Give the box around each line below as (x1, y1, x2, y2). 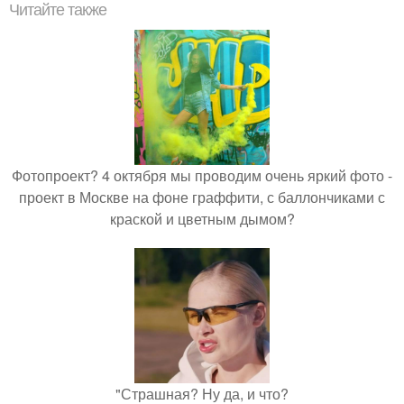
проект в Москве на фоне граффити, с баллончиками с (19, 187, 385, 207)
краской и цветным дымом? (109, 208, 295, 229)
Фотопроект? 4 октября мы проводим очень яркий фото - (12, 165, 392, 186)
